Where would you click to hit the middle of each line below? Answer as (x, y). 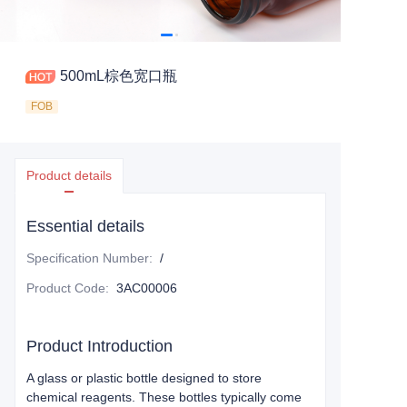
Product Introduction (99, 346)
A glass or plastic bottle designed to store (144, 378)
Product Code (66, 288)
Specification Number (88, 258)
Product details (69, 175)
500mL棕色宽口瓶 (119, 76)
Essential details (85, 226)
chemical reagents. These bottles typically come (164, 397)
